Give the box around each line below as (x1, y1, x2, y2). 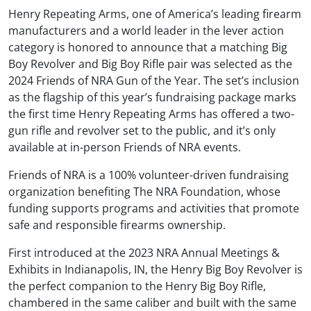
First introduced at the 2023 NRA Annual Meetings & (8, 244, 280, 260)
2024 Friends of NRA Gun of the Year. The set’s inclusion (8, 72, 299, 88)
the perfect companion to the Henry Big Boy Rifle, (8, 278, 266, 294)
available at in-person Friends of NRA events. (8, 139, 241, 155)
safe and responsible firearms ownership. (8, 217, 226, 233)
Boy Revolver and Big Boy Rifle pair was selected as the (8, 56, 292, 72)
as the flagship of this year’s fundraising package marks (8, 89, 296, 105)
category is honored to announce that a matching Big (8, 39, 287, 55)
